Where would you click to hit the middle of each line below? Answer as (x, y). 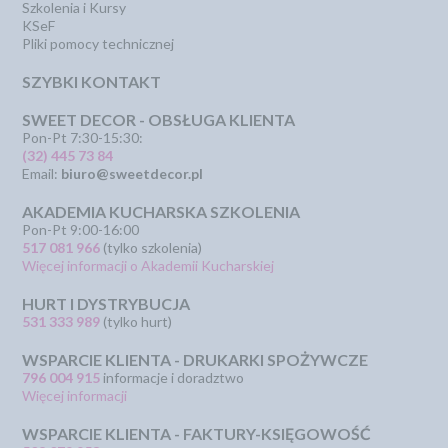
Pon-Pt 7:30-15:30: (83, 137)
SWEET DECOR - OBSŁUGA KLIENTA (159, 119)
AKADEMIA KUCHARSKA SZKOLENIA (161, 211)
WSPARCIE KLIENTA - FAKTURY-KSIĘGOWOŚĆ (197, 433)
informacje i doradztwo (172, 377)
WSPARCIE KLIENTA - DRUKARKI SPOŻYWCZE (195, 359)
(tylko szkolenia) (151, 247)
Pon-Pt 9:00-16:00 (81, 229)
